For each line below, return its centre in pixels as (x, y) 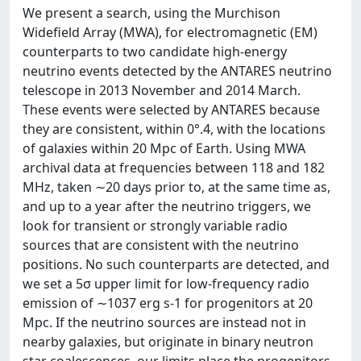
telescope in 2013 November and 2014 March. (162, 90)
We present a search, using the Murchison (151, 13)
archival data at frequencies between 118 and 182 (174, 168)
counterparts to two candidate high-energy (155, 52)
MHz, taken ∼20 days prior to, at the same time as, (176, 187)
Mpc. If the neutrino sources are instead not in (164, 322)
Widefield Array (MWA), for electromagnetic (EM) (170, 32)
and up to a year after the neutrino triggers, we (167, 206)
